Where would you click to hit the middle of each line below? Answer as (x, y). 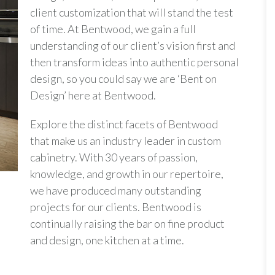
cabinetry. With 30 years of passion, (114, 157)
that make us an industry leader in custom (126, 141)
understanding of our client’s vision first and (133, 45)
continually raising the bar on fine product (127, 223)
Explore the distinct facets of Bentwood (124, 124)
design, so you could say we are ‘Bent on (123, 79)
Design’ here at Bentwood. (93, 95)
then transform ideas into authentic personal (134, 62)
